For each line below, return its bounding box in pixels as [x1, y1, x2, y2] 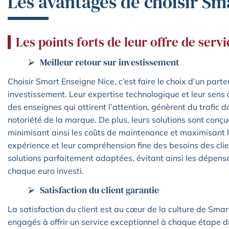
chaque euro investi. [8, 166, 84, 176]
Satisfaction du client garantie [40, 184, 159, 197]
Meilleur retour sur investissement [40, 56, 179, 69]
